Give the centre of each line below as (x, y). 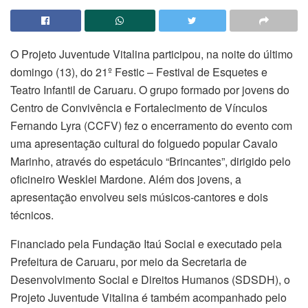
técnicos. (32, 214)
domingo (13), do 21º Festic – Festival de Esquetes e (139, 71)
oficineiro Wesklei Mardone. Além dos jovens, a (126, 179)
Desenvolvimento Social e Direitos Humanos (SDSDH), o (150, 279)
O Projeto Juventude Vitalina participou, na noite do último (152, 54)
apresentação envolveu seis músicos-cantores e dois (139, 197)
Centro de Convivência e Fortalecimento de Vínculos (139, 107)
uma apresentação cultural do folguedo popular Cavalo (144, 143)
